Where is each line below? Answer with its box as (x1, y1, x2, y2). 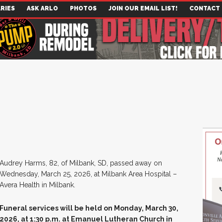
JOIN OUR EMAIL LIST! (109, 5, 177, 12)
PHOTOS (70, 5, 97, 12)
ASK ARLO (27, 5, 58, 12)
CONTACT (189, 5, 220, 12)
